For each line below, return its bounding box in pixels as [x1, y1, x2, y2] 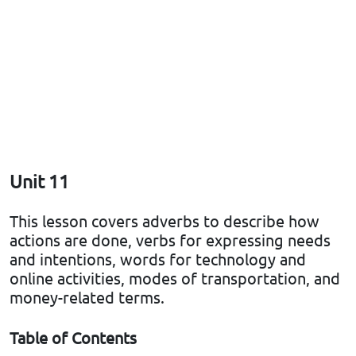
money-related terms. [10, 287, 164, 308]
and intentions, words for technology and [10, 249, 306, 269]
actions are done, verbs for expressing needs [10, 230, 331, 250]
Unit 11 [10, 169, 69, 193]
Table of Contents [10, 327, 137, 348]
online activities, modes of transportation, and [10, 268, 340, 288]
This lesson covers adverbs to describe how [10, 211, 319, 231]
